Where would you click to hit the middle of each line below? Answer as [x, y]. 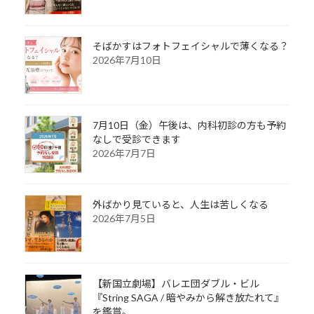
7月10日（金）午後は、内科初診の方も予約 [189, 125]
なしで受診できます [136, 139]
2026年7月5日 [124, 219]
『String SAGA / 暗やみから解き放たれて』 [188, 298]
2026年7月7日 [124, 153]
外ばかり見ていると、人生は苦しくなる [180, 205]
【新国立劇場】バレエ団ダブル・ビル [176, 284]
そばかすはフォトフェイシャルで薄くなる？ [190, 46]
